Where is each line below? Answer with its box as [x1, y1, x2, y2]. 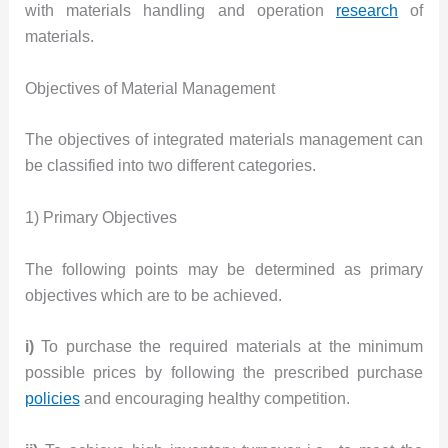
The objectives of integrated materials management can [24, 131, 424, 149]
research [336, 2, 399, 20]
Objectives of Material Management [24, 79, 275, 97]
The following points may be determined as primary [24, 260, 424, 278]
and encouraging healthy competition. [79, 390, 350, 408]
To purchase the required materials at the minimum [41, 338, 424, 356]
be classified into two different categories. [24, 157, 316, 175]
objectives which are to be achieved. [24, 286, 282, 304]
